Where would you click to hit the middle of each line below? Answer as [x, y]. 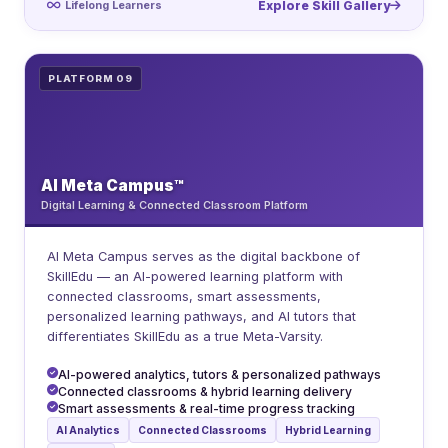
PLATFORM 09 [90, 79]
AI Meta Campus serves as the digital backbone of [203, 257]
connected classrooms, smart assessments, [184, 297]
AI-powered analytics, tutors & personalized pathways [219, 375]
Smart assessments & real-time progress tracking [206, 409]
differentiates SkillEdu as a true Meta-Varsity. [185, 337]
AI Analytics [88, 430]
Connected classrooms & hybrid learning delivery [205, 392]
